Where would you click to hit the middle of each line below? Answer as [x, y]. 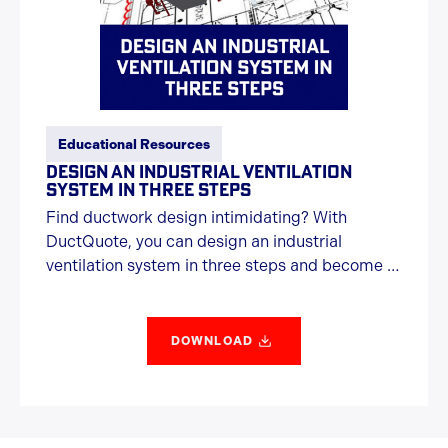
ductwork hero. [101, 289]
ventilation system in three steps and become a [221, 265]
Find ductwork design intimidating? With [196, 217]
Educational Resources [134, 144]
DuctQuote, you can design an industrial [194, 241]
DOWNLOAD [212, 341]
